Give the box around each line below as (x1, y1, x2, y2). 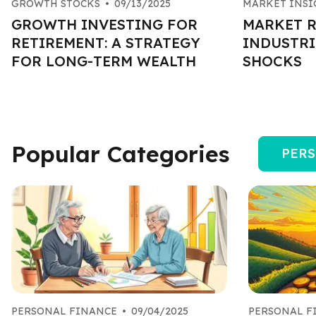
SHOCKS (243, 51, 302, 70)
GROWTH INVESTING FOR (11, 15, 197, 33)
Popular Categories (11, 139, 230, 168)
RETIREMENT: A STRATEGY (11, 33, 200, 51)
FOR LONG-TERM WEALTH (11, 51, 196, 70)
